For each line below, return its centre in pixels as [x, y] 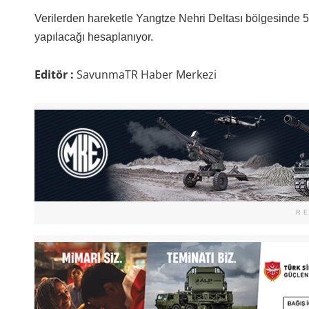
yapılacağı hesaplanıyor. [93, 37]
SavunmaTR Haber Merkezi [146, 75]
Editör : [55, 75]
